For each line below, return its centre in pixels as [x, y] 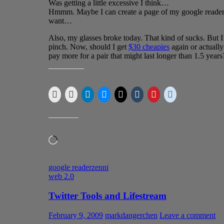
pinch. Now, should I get [88, 47]
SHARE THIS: [66, 78]
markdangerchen [131, 215]
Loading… [74, 139]
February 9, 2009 [76, 215]
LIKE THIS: [63, 127]
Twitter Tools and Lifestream [107, 195]
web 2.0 [61, 176]
